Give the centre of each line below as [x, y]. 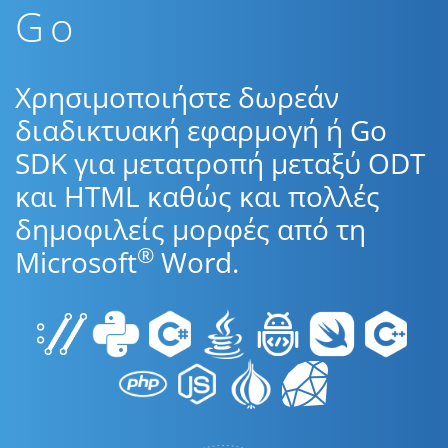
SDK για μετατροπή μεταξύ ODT [220, 163]
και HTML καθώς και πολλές [197, 196]
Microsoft [76, 262]
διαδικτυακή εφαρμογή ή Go [201, 130]
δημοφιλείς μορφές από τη [190, 229]
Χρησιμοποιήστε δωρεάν [177, 97]
